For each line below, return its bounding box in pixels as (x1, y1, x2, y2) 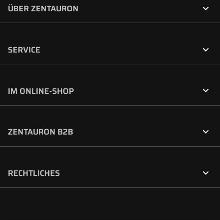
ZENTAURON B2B (8, 126, 74, 138)
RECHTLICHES (8, 167, 60, 180)
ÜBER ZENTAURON (8, 2, 79, 15)
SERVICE (8, 43, 41, 56)
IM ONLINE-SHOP (8, 84, 75, 97)
